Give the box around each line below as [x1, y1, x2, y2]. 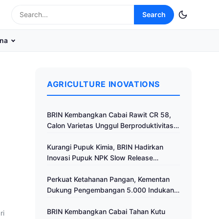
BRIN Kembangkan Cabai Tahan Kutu [47, 207, 165, 216]
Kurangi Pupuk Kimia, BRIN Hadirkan [47, 143, 163, 151]
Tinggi [47, 132, 67, 140]
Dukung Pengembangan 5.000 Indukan [47, 186, 174, 194]
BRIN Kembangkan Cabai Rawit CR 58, [47, 110, 171, 119]
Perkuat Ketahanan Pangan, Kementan [47, 175, 170, 183]
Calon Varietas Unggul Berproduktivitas [47, 121, 174, 130]
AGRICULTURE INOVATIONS [47, 79, 160, 89]
